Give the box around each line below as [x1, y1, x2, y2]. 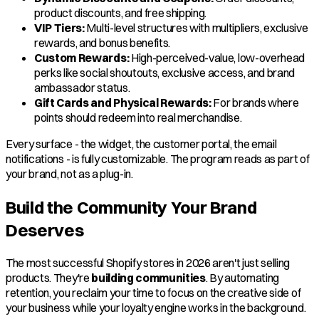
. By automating [205, 270, 280, 285]
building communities [91, 270, 206, 285]
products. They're [6, 270, 92, 285]
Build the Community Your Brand [6, 197, 257, 219]
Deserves [6, 219, 84, 241]
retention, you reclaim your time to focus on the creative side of [6, 285, 301, 300]
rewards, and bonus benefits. [34, 36, 171, 51]
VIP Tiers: [34, 21, 85, 36]
